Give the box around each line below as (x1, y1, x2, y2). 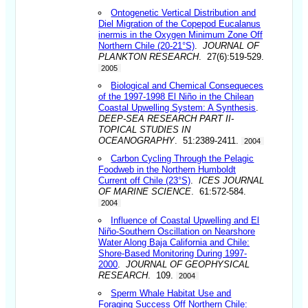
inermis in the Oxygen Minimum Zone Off (98, 29, 263, 40)
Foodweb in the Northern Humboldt (98, 164, 236, 175)
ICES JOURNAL (199, 175, 265, 186)
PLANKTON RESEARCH (98, 51, 199, 62)
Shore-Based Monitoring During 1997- (98, 247, 247, 258)
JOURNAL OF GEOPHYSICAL (126, 258, 250, 269)
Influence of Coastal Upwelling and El (111, 214, 260, 225)
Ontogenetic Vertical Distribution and (111, 7, 256, 18)
